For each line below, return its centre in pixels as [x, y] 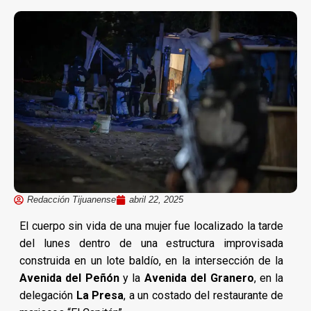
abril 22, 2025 [156, 199]
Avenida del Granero [199, 278]
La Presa [100, 295]
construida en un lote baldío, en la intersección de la [152, 260]
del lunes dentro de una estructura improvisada [152, 243]
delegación [48, 295]
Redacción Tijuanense [72, 199]
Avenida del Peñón [69, 278]
